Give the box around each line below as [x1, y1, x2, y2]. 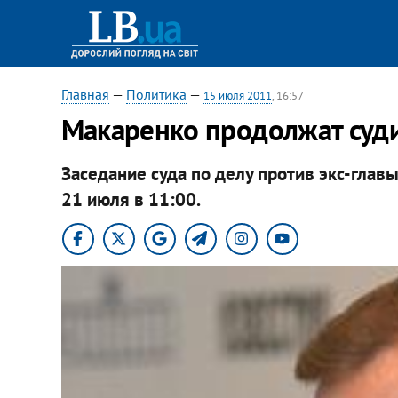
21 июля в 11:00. [60, 187, 201, 211]
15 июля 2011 [203, 88, 272, 103]
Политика [125, 85, 187, 103]
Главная [60, 85, 109, 103]
